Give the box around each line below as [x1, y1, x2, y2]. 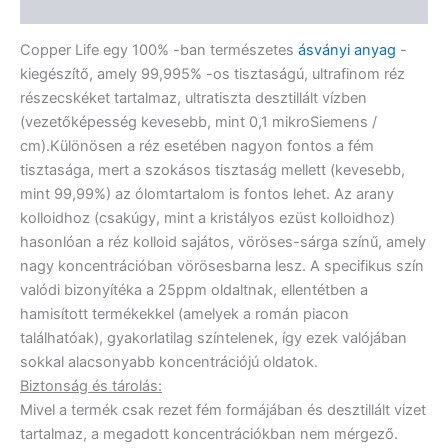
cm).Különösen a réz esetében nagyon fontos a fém [20, 137, 374, 156]
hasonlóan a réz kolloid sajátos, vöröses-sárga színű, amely [20, 233, 426, 252]
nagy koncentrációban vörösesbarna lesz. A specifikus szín [20, 257, 424, 276]
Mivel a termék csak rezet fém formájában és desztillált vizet [20, 401, 426, 420]
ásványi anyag [298, 41, 396, 60]
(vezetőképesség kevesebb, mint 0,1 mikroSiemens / [20, 113, 377, 132]
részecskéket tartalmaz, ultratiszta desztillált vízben [20, 89, 367, 108]
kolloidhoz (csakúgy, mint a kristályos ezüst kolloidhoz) [20, 209, 395, 228]
